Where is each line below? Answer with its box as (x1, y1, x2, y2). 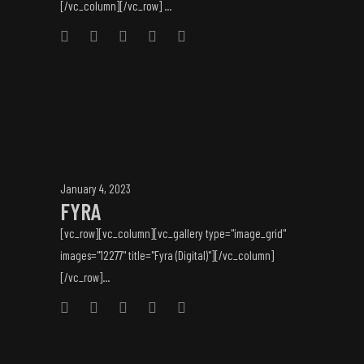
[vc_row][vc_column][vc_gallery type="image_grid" (60, 226, 286, 240)
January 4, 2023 (60, 181, 131, 196)
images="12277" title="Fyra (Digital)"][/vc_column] (60, 248, 274, 262)
